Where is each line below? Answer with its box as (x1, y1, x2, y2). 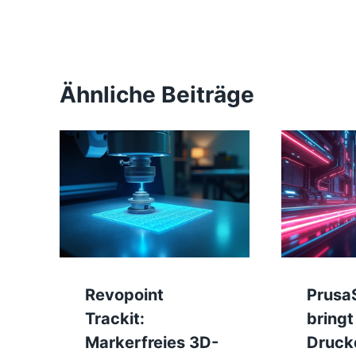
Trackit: (85, 308, 145, 328)
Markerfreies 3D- (85, 332, 219, 352)
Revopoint (85, 284, 164, 304)
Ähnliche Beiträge (60, 81, 254, 109)
